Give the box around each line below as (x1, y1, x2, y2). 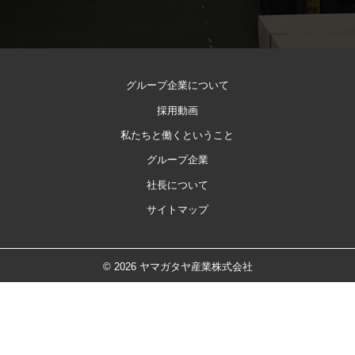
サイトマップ (146, 204, 208, 216)
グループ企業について (125, 79, 229, 92)
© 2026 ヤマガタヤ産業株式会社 (102, 260, 253, 273)
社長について (146, 178, 208, 191)
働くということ (162, 129, 235, 142)
